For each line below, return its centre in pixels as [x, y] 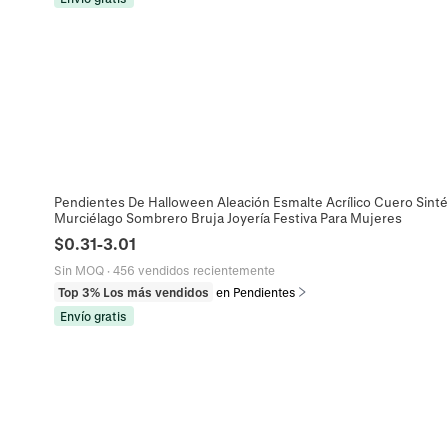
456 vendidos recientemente [193, 270]
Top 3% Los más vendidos [133, 292]
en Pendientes [255, 292]
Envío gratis [94, 316]
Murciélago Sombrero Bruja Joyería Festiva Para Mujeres [227, 218]
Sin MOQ [78, 270]
